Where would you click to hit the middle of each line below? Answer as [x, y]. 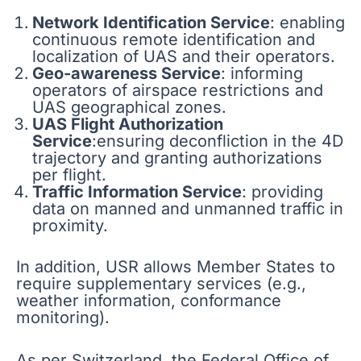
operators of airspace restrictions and [178, 90]
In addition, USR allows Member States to [176, 266]
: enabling [307, 22]
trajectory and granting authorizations [177, 158]
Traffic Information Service [137, 191]
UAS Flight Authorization [128, 124]
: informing [262, 73]
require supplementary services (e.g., [161, 283]
